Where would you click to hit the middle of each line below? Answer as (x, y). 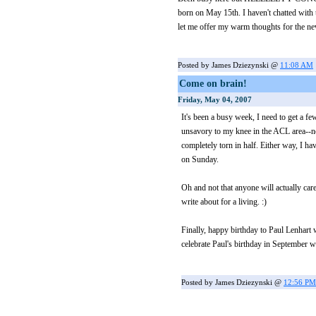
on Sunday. (200, 159)
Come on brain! (213, 84)
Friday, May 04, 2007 (215, 99)
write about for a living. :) (224, 202)
